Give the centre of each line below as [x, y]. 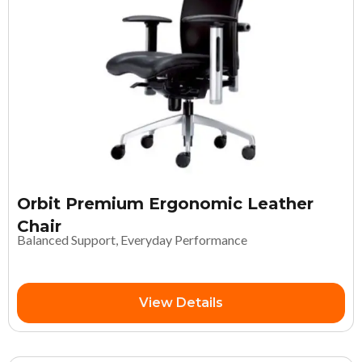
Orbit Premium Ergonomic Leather [165, 203]
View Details [181, 302]
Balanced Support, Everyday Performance [132, 239]
